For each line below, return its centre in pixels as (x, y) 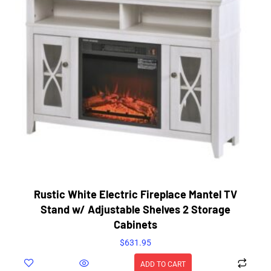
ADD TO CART (163, 264)
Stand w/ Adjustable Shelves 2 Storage (135, 210)
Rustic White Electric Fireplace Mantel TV (135, 194)
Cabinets (135, 225)
